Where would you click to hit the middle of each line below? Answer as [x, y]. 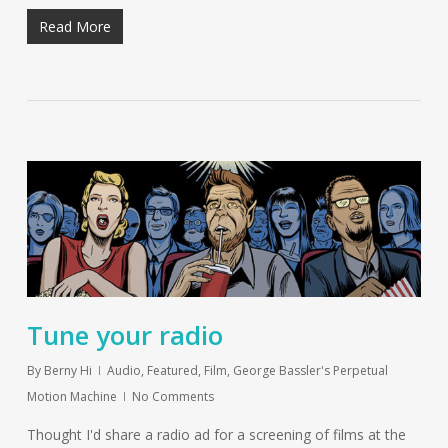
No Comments [172, 396]
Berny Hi [67, 370]
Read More [74, 27]
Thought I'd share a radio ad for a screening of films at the [216, 434]
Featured [172, 370]
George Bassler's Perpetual [310, 370]
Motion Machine [71, 396]
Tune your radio [124, 334]
